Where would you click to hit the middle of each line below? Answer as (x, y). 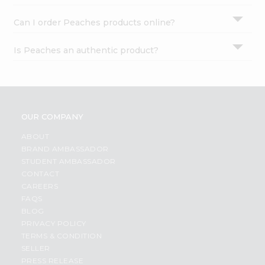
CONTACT (40, 174)
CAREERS (40, 186)
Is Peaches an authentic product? (86, 51)
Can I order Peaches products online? (95, 23)
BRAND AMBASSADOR (65, 149)
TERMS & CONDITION (62, 236)
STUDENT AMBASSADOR (68, 161)
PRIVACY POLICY (54, 224)
